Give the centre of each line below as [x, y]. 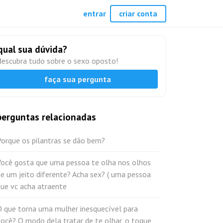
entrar [95, 13]
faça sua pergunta [77, 79]
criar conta [138, 13]
